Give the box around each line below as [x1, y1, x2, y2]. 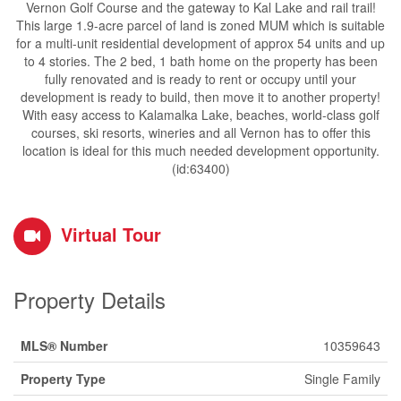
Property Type [21, 370, 106, 388]
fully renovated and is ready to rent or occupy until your [45, 70, 356, 88]
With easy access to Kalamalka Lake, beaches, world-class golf [21, 106, 380, 124]
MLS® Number [21, 337, 107, 354]
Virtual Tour [61, 221, 161, 247]
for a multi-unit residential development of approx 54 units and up [16, 34, 385, 52]
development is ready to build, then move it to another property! [21, 88, 380, 106]
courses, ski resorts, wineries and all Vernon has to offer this [30, 124, 371, 141]
